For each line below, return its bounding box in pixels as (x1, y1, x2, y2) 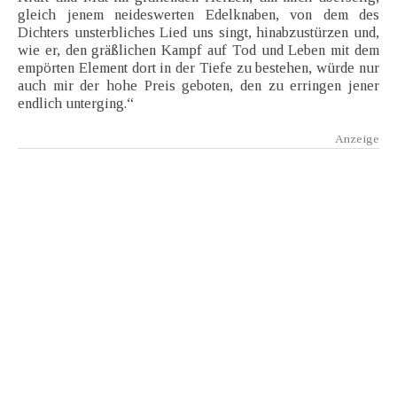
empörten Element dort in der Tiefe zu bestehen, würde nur (18, 59, 379, 77)
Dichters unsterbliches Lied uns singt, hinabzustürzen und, (18, 24, 379, 42)
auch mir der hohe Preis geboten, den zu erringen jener (18, 77, 379, 95)
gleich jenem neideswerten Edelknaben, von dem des (18, 6, 379, 24)
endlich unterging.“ (18, 95, 134, 113)
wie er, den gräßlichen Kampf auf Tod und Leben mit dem (18, 42, 379, 59)
